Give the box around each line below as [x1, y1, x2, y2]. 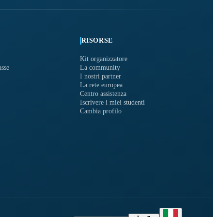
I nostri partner [79, 73, 121, 80]
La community [79, 64, 120, 72]
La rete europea [79, 81, 123, 89]
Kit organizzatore [79, 55, 127, 63]
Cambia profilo [79, 108, 122, 115]
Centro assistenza [79, 90, 126, 98]
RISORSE [81, 37, 113, 45]
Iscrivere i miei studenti [79, 99, 145, 107]
